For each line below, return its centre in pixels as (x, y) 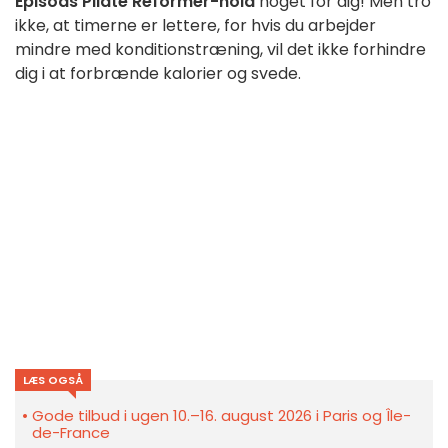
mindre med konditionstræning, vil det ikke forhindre (220, 49)
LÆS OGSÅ (53, 379)
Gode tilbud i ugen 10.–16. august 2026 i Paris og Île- (221, 415)
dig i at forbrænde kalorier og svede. (158, 73)
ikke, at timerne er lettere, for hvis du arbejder (195, 25)
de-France (71, 432)
